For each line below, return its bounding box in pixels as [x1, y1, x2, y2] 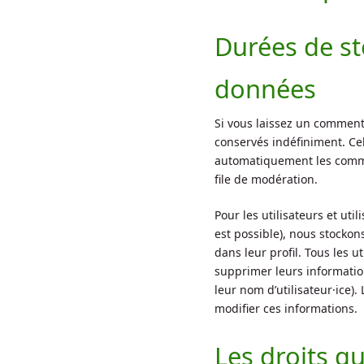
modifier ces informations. [214, 301, 357, 317]
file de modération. [214, 171, 318, 188]
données [214, 71, 316, 106]
